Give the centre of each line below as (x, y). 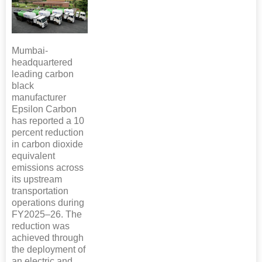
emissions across (48, 167)
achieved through (48, 237)
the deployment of (49, 249)
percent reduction (48, 132)
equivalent (33, 156)
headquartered (42, 62)
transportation (40, 191)
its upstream (37, 179)
